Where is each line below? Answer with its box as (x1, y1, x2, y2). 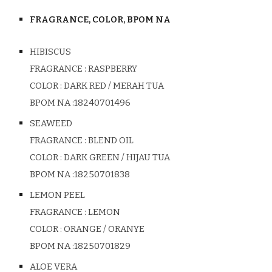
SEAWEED (30, 118, 73, 129)
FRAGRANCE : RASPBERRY (30, 63, 138, 74)
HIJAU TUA (126, 152, 171, 163)
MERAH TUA (113, 80, 165, 91)
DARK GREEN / (64, 152, 127, 163)
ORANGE (64, 223, 104, 234)
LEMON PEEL (30, 189, 86, 200)
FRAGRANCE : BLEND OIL (30, 135, 134, 146)
